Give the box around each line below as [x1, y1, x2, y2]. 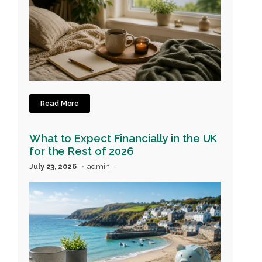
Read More [40, 99, 80, 108]
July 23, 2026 [29, 162, 78, 171]
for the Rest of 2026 [29, 144, 134, 157]
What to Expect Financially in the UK [29, 131, 218, 144]
